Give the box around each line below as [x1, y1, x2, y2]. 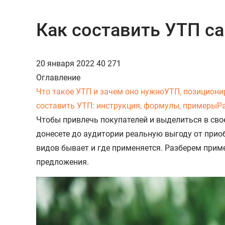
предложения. [36, 157, 89, 167]
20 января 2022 [36, 58, 96, 68]
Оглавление [36, 72, 80, 82]
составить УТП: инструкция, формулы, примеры [36, 100, 217, 110]
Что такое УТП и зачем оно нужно [36, 86, 164, 96]
